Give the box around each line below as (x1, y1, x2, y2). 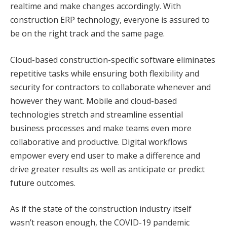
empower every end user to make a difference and (10, 149, 200, 161)
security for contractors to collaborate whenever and (10, 81, 211, 93)
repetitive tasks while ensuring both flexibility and (10, 67, 199, 79)
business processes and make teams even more (10, 122, 192, 134)
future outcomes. (10, 177, 75, 188)
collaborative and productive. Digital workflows (10, 136, 187, 147)
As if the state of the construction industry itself (10, 203, 192, 215)
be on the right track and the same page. (10, 27, 165, 39)
